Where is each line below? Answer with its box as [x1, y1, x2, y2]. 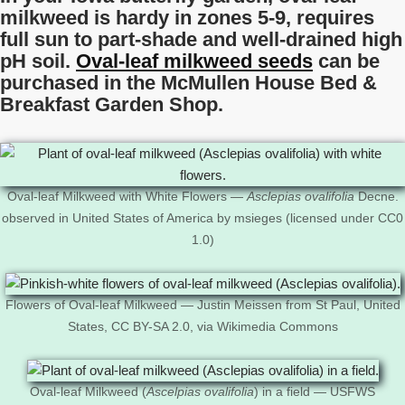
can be [313, 50, 380, 72]
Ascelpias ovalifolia [146, 385, 254, 399]
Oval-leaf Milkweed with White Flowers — [6, 190, 247, 203]
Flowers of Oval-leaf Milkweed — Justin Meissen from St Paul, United [5, 298, 400, 312]
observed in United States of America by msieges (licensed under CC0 [2, 212, 403, 225]
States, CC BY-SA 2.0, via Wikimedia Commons [67, 320, 338, 334]
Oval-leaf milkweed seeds [76, 50, 313, 72]
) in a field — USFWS [254, 385, 375, 399]
